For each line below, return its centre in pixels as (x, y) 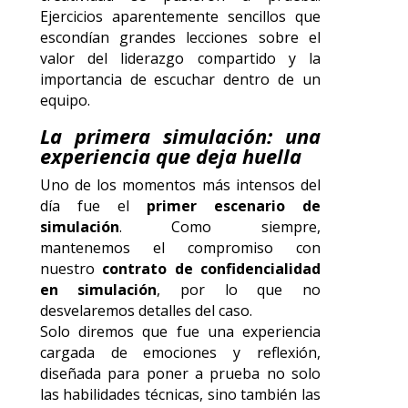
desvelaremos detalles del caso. (146, 310)
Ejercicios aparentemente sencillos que (180, 16)
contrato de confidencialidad (212, 268)
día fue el (93, 205)
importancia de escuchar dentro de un (180, 79)
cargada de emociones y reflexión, (180, 352)
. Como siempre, (219, 226)
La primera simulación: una (180, 135)
